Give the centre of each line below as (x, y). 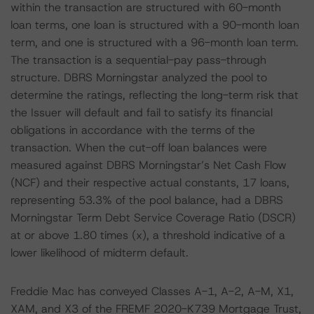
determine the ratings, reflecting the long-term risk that (155, 95)
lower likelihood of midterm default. (100, 253)
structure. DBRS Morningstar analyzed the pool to (139, 77)
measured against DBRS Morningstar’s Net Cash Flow (149, 165)
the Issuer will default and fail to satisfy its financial (142, 112)
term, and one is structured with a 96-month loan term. (155, 42)
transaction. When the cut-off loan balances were (139, 148)
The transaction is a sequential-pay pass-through (138, 60)
